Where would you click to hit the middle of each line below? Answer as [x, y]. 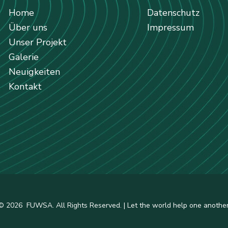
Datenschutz [173, 13]
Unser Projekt [37, 42]
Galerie [23, 57]
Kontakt [25, 87]
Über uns [28, 27]
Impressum [170, 27]
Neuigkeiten [34, 72]
